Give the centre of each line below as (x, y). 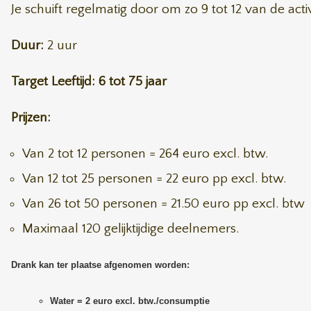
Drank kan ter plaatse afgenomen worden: (100, 265)
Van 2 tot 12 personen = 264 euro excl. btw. (145, 154)
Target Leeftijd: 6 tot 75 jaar (89, 82)
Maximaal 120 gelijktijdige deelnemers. (131, 229)
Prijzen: (31, 118)
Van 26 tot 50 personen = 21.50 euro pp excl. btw (163, 204)
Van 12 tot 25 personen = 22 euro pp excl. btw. (154, 179)
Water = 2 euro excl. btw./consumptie (130, 301)
